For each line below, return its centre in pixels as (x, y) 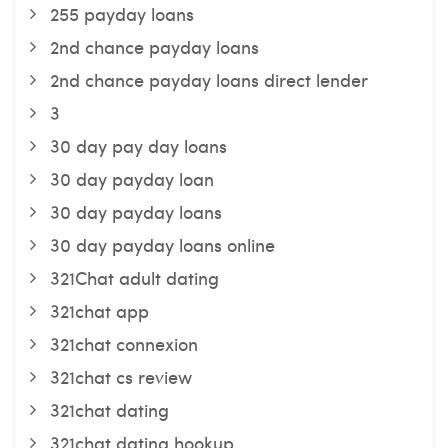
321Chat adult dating (134, 277)
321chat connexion (124, 343)
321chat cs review (121, 376)
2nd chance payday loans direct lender (209, 79)
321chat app (99, 310)
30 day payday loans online (162, 244)
